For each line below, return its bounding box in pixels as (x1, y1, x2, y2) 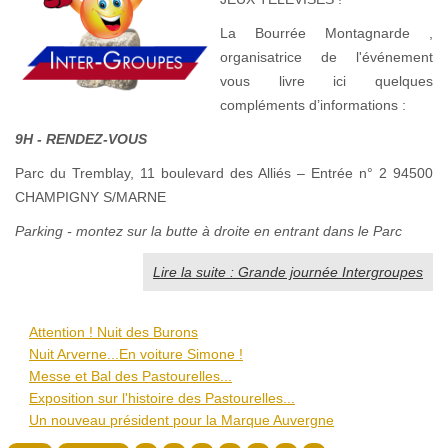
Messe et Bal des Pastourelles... (29, 367, 232, 384)
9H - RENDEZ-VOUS (15, 130, 147, 147)
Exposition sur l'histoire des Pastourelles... (29, 389, 295, 406)
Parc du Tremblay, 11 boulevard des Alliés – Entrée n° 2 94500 (15, 164, 433, 181)
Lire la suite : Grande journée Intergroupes (153, 263, 423, 280)
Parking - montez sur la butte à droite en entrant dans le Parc (15, 222, 402, 239)
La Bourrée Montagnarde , (220, 24, 433, 41)
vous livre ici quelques (220, 72, 433, 89)
